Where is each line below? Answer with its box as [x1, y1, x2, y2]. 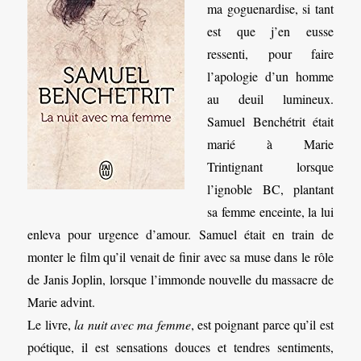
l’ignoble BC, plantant [207, 180, 334, 197]
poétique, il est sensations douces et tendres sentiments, [27, 338, 334, 355]
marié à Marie [207, 135, 334, 152]
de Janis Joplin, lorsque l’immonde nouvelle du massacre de [27, 271, 334, 288]
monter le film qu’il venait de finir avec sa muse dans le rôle [27, 248, 334, 265]
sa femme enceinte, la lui [207, 203, 334, 220]
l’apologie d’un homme [207, 68, 334, 85]
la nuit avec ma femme [74, 316, 191, 333]
